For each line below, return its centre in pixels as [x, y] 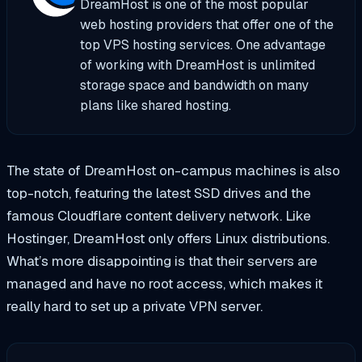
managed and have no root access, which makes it [164, 284]
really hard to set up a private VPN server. [135, 307]
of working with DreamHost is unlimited [197, 65]
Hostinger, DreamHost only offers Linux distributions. [168, 239]
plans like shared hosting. [155, 106]
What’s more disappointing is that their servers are [162, 261]
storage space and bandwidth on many [194, 86]
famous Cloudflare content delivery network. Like [159, 216]
